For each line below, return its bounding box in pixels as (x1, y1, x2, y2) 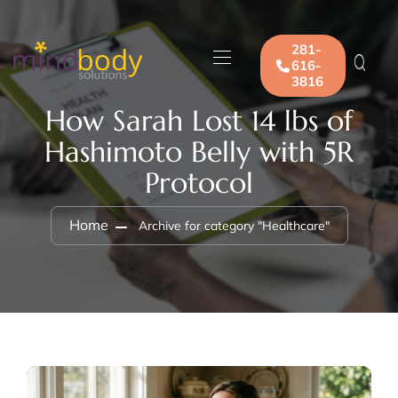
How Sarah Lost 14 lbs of (45, 103, 353, 139)
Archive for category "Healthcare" (138, 218, 330, 234)
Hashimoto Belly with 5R (44, 134, 354, 170)
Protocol (145, 165, 253, 201)
